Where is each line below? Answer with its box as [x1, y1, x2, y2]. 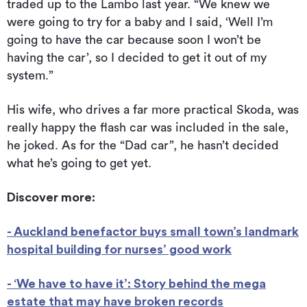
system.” [7, 69, 53, 82]
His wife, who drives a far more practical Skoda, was [7, 103, 299, 116]
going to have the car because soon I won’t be [7, 34, 261, 47]
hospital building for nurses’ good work [7, 243, 232, 256]
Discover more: [7, 191, 95, 204]
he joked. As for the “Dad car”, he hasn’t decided [7, 139, 279, 152]
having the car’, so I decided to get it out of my [7, 51, 267, 64]
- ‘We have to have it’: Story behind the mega [7, 278, 266, 291]
